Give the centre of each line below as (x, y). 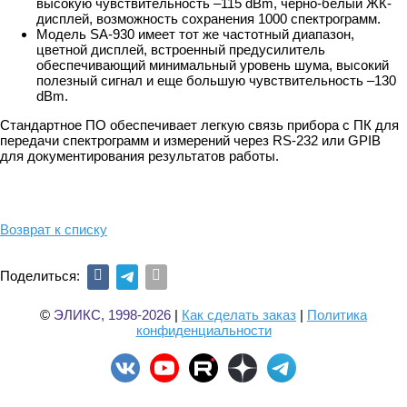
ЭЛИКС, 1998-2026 (112, 315)
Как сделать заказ (239, 315)
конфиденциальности (203, 330)
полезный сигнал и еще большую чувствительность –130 (216, 80)
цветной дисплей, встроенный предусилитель (181, 50)
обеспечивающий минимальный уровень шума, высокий (213, 65)
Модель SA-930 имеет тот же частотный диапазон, (195, 34)
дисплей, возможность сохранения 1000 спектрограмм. (208, 19)
